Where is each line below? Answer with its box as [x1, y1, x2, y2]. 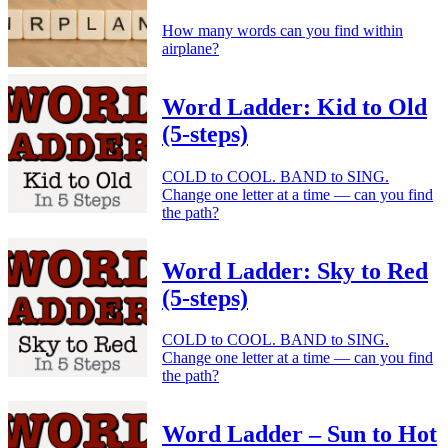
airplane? [162, 39, 219, 57]
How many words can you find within [162, 21, 403, 39]
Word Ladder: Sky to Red [162, 257, 428, 284]
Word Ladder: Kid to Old [162, 93, 427, 120]
